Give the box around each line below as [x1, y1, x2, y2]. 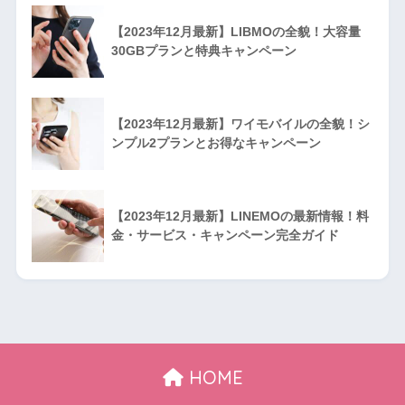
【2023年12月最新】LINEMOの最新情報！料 [110, 208, 369, 223]
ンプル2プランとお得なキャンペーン [110, 135, 321, 150]
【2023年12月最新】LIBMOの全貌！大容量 [110, 24, 361, 39]
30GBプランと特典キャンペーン [110, 42, 297, 58]
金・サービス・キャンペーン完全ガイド [110, 227, 339, 242]
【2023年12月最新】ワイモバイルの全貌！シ [110, 116, 370, 131]
